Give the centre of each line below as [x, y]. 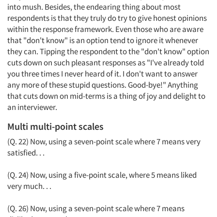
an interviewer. [32, 107]
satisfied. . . [26, 153]
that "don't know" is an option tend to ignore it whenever [103, 40]
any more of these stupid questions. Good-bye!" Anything [103, 85]
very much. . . [29, 186]
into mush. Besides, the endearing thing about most [94, 7]
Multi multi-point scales [55, 126]
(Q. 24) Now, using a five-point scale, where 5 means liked [102, 175]
